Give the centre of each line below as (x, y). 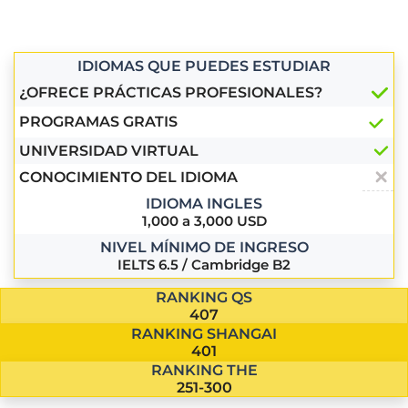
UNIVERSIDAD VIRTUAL (109, 151)
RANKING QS (204, 298)
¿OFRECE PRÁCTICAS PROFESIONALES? (171, 93)
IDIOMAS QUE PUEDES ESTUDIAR (204, 66)
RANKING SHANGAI (204, 334)
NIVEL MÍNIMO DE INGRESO (204, 248)
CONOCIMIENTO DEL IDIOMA (128, 178)
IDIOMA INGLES (204, 204)
